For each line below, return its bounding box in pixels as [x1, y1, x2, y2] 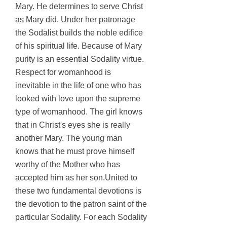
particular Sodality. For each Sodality [15, 213, 147, 221]
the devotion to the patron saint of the [15, 200, 147, 208]
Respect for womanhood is [15, 68, 111, 77]
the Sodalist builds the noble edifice [15, 28, 143, 37]
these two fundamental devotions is [15, 186, 141, 195]
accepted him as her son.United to [15, 173, 137, 182]
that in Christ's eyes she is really [15, 121, 130, 129]
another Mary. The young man [15, 134, 122, 142]
